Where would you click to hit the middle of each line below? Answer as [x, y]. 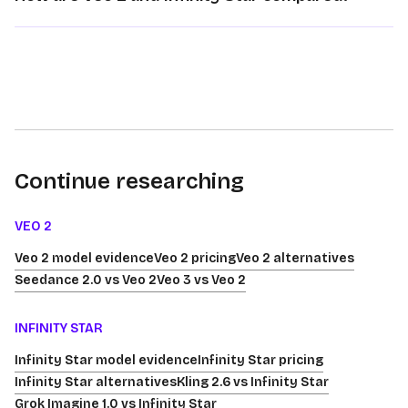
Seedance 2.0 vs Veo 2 [86, 280]
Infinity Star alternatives [96, 382]
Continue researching [129, 181]
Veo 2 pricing [195, 258]
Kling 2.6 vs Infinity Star [253, 382]
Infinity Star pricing [260, 360]
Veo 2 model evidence [84, 258]
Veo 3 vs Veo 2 [201, 280]
